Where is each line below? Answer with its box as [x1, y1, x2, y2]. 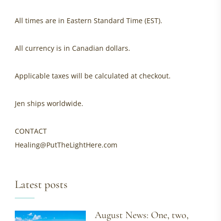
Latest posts [15, 178, 68, 191]
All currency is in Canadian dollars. [15, 43, 130, 53]
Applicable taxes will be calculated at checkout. [15, 71, 171, 80]
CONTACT [15, 126, 47, 136]
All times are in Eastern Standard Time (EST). [15, 16, 162, 25]
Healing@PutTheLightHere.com [15, 140, 117, 149]
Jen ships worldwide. [15, 99, 83, 108]
